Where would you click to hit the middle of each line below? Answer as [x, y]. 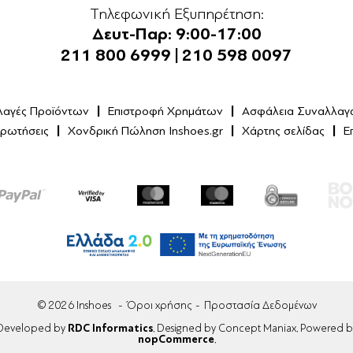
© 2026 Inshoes [74, 305]
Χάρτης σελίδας [283, 131]
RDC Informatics [110, 328]
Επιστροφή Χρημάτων [165, 111]
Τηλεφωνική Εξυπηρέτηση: [176, 15]
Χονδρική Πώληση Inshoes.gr [145, 131]
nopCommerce [176, 339]
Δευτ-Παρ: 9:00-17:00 [176, 34]
